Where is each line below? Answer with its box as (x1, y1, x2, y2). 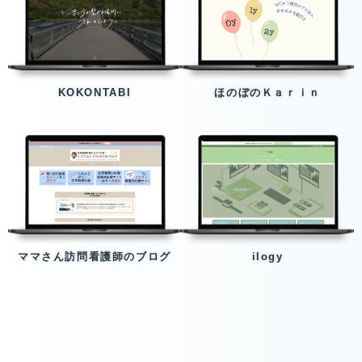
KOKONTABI (57, 86, 132, 99)
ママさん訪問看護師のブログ (17, 250, 171, 263)
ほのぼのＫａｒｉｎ (214, 86, 321, 99)
